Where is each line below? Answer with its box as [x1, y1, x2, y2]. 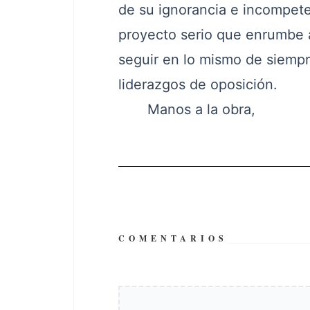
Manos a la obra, [118, 101, 255, 118]
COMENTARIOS [118, 232, 228, 244]
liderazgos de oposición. [118, 76, 277, 93]
